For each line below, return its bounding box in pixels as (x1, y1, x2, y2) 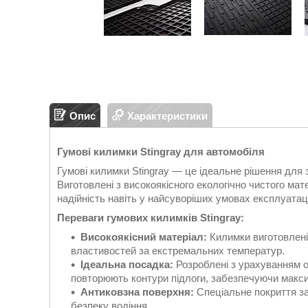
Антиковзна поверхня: (80, 286, 194, 298)
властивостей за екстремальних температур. (71, 245, 285, 256)
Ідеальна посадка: (80, 258, 173, 270)
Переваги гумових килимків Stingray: (57, 212, 244, 223)
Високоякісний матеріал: (80, 231, 207, 243)
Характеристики (127, 109, 208, 122)
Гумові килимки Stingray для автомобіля (57, 146, 265, 157)
